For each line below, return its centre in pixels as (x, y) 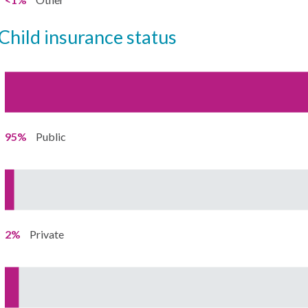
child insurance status (93, 37)
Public (51, 136)
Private (46, 234)
